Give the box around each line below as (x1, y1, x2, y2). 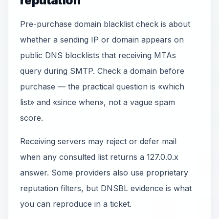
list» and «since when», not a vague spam (20, 97, 175, 107)
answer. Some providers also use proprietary (20, 168, 188, 177)
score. (20, 113, 43, 123)
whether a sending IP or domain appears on (20, 35, 184, 44)
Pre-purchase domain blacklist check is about (20, 19, 190, 29)
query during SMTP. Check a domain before (20, 66, 184, 76)
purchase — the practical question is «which (20, 82, 184, 91)
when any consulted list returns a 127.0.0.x (20, 152, 178, 162)
